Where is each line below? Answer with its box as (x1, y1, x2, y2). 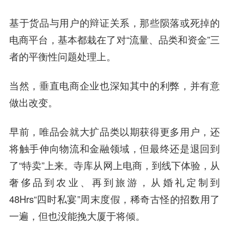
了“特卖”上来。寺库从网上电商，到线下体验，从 (9, 158, 220, 172)
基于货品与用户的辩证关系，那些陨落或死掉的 (9, 15, 220, 29)
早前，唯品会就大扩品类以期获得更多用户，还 (9, 124, 220, 138)
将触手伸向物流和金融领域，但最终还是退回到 (9, 141, 220, 155)
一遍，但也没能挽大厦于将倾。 (9, 209, 145, 222)
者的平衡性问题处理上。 (9, 49, 116, 63)
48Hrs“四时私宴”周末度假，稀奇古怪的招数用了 (9, 192, 220, 205)
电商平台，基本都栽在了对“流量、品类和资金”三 (9, 32, 220, 46)
